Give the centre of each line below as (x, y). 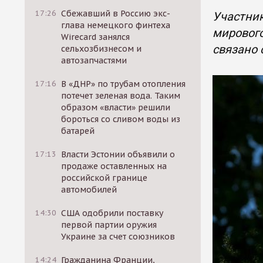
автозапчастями (94, 60)
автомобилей (89, 190)
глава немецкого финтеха (116, 25)
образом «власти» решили (116, 107)
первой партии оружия (109, 225)
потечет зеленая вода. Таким (121, 96)
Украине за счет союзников (118, 237)
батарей (78, 131)
